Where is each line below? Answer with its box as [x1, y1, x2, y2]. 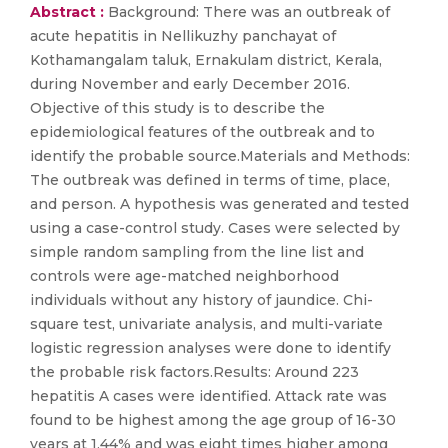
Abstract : [30, 3, 108, 21]
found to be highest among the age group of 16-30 [30, 411, 396, 429]
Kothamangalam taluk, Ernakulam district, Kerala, [30, 51, 382, 69]
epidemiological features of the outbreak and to [30, 123, 375, 141]
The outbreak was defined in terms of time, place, [30, 171, 390, 189]
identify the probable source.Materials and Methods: [30, 147, 410, 165]
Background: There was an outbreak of [108, 3, 390, 21]
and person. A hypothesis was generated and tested [30, 195, 409, 213]
